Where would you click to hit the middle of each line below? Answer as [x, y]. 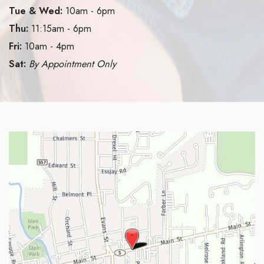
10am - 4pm [48, 46]
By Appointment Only [72, 64]
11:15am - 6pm [60, 29]
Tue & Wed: [36, 11]
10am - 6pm [89, 11]
